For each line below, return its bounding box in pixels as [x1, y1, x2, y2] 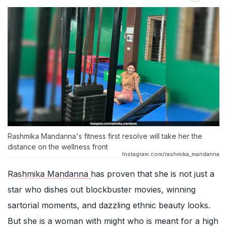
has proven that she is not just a [91, 169, 214, 179]
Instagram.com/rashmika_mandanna [122, 150, 219, 158]
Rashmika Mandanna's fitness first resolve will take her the [8, 132, 202, 141]
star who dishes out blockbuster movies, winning [8, 184, 196, 195]
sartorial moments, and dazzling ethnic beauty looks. [8, 200, 210, 211]
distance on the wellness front [8, 142, 108, 152]
